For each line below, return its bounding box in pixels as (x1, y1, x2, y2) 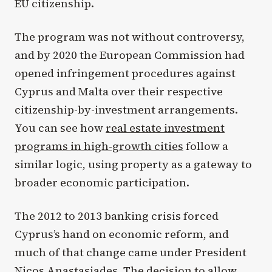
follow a (183, 138, 228, 154)
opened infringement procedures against (15, 66, 236, 81)
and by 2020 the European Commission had (15, 47, 245, 63)
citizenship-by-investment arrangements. (15, 102, 238, 118)
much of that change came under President (15, 245, 246, 260)
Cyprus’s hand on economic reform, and (15, 226, 229, 242)
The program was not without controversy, (15, 29, 245, 45)
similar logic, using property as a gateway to (15, 157, 252, 172)
